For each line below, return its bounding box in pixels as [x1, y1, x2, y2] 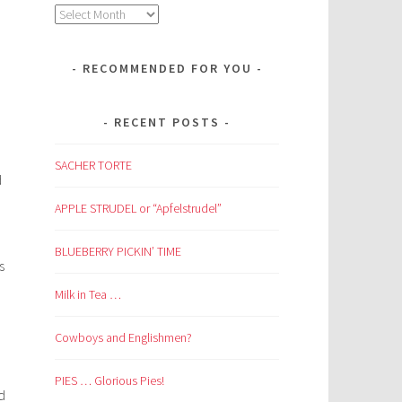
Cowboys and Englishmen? [55, 328, 192, 345]
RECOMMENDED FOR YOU [82, 60, 252, 77]
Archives [54, 5, 96, 22]
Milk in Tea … [55, 285, 121, 302]
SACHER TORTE [55, 157, 132, 174]
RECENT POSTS [114, 114, 220, 131]
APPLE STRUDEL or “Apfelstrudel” [55, 199, 222, 216]
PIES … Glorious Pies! [55, 371, 164, 389]
